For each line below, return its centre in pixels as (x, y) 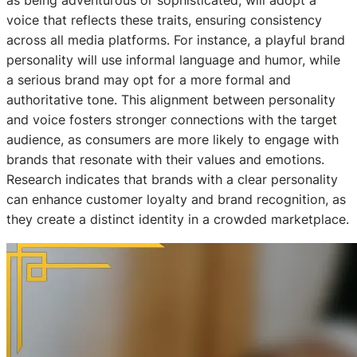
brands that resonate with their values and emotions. (165, 160)
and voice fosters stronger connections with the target (172, 120)
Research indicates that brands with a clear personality (172, 180)
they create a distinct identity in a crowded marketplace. (178, 220)
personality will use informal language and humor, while (173, 60)
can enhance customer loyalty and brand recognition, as (176, 200)
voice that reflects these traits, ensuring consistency (164, 20)
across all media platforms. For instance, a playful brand (176, 40)
